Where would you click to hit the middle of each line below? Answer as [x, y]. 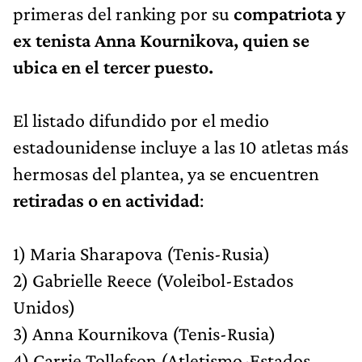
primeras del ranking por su [123, 13]
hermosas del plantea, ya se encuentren [166, 173]
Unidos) [44, 306]
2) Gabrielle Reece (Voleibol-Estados [153, 280]
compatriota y [289, 13]
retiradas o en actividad [106, 200]
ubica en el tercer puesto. [113, 66]
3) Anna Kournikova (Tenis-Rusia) [144, 333]
